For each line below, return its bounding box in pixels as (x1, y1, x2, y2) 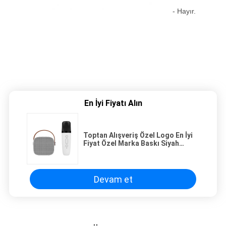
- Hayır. (172, 7, 196, 16)
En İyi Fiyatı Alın (84, 98, 142, 108)
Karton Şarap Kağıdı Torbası (83, 147, 179, 156)
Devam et (93, 174, 133, 185)
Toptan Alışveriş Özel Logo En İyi (83, 131, 193, 140)
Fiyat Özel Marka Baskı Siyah (83, 139, 179, 148)
